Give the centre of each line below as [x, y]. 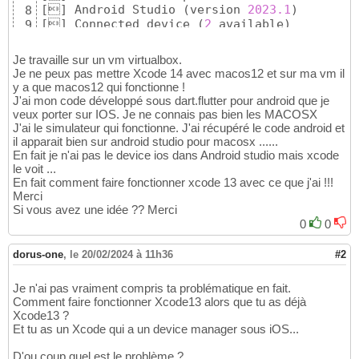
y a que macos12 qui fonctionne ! [99, 87]
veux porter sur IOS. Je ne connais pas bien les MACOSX [165, 115]
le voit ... [34, 169]
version [219, 10]
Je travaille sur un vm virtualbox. [97, 60]
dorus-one [38, 255]
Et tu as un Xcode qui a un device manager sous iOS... [156, 329]
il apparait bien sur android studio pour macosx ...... [145, 142]
